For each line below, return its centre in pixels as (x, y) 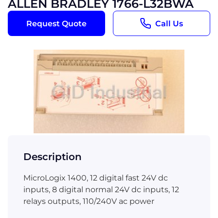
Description (53, 157)
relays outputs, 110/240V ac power (89, 201)
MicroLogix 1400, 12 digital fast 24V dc (96, 178)
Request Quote (56, 23)
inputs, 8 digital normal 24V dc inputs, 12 (101, 190)
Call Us (169, 23)
